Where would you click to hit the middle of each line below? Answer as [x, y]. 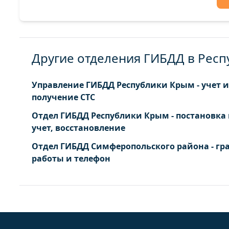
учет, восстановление [78, 128]
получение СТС [63, 97]
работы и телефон [71, 158]
